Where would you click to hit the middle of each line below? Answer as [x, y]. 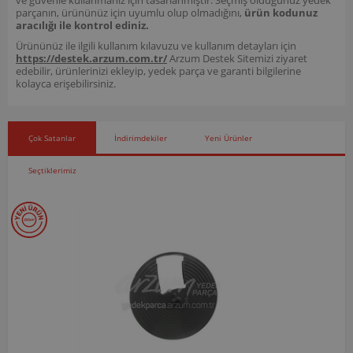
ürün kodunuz [281, 12]
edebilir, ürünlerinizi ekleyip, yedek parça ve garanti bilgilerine [158, 71]
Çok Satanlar [52, 137]
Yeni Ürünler [229, 137]
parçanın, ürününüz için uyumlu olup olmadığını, [130, 12]
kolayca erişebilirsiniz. [66, 83]
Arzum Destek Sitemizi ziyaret [238, 58]
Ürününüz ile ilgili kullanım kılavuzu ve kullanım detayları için [156, 45]
